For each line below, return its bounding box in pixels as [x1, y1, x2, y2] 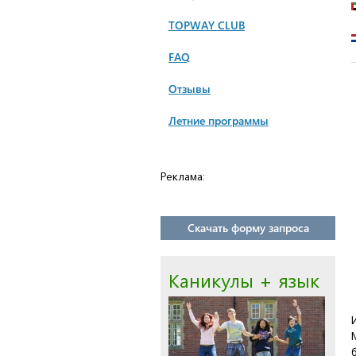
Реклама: [161, 168, 205, 184]
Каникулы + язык [168, 267, 319, 292]
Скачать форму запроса [187, 220, 309, 235]
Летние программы [168, 113, 269, 128]
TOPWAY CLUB [168, 17, 245, 33]
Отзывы [168, 81, 211, 96]
